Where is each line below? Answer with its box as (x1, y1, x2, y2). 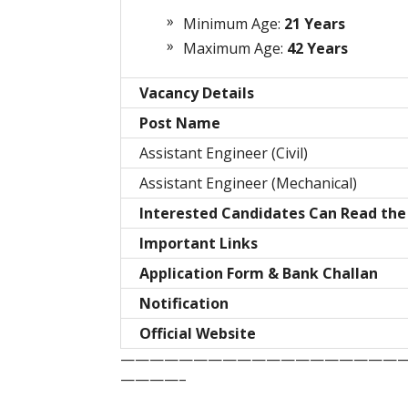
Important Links (139, 233, 258, 254)
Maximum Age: (183, 38, 287, 59)
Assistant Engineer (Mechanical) (139, 173, 357, 194)
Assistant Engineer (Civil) (139, 143, 308, 164)
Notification (139, 293, 229, 314)
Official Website (139, 323, 256, 344)
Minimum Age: (183, 14, 280, 35)
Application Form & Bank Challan (139, 263, 378, 284)
